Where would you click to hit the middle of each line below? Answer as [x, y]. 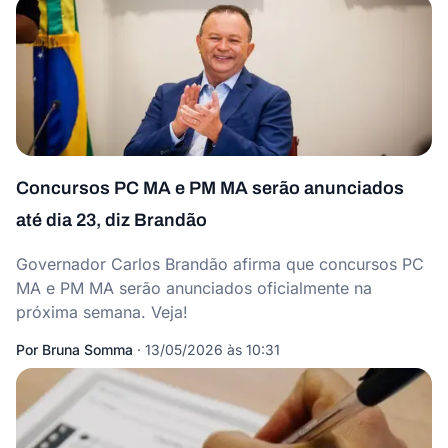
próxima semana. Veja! [102, 312]
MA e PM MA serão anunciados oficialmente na [194, 288]
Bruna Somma [87, 349]
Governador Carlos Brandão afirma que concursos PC [220, 264]
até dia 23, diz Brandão [111, 220]
